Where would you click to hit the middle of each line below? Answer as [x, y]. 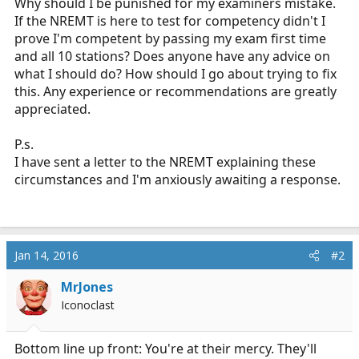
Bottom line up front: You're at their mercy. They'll [165, 349]
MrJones [87, 287]
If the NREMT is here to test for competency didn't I [170, 21]
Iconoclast [88, 305]
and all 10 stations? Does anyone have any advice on [172, 56]
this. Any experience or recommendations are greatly [175, 91]
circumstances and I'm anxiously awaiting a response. [177, 179]
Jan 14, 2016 [46, 255]
